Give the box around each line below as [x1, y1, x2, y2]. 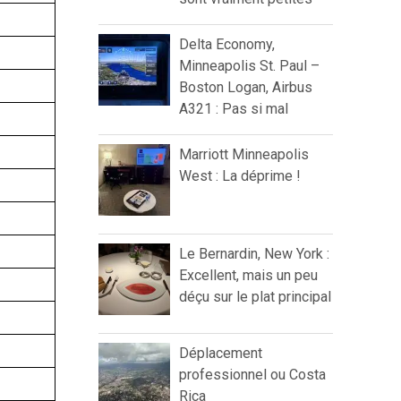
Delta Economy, [179, 36, 275, 54]
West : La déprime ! [179, 167, 301, 185]
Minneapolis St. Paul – [179, 57, 320, 75]
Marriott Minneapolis [179, 146, 309, 164]
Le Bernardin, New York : [179, 245, 329, 263]
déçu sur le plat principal [179, 288, 331, 306]
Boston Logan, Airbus [179, 79, 312, 97]
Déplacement [179, 345, 262, 363]
